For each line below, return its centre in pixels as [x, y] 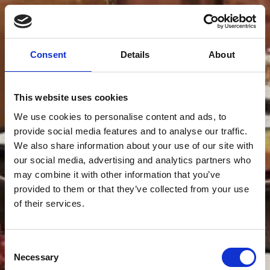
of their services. [49, 203]
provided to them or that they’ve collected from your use [131, 189]
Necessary [36, 257]
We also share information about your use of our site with [134, 145]
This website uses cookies [71, 97]
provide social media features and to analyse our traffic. [131, 131]
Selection [23, 259]
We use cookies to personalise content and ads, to [120, 116]
